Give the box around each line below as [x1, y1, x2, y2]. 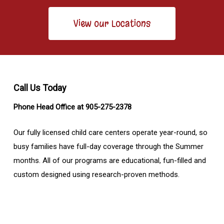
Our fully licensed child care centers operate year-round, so [13, 127, 207, 137]
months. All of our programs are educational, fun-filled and [13, 155, 206, 165]
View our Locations [73, 17, 150, 30]
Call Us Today [13, 82, 66, 93]
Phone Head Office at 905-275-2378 [13, 102, 131, 112]
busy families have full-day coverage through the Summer [13, 141, 203, 151]
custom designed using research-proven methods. [13, 169, 179, 179]
